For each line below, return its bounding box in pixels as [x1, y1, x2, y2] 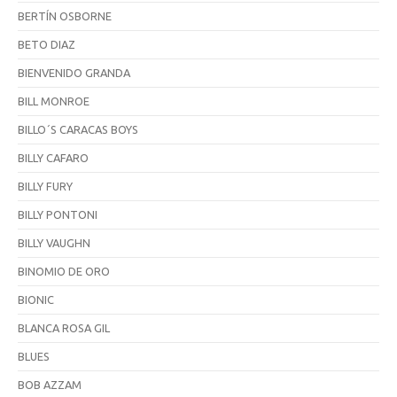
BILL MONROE [18, 94, 90, 107]
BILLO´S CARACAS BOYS [18, 122, 138, 136]
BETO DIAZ [18, 37, 75, 51]
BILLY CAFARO [18, 151, 89, 164]
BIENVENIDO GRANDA [18, 66, 130, 79]
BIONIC [18, 292, 54, 306]
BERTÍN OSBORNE [18, 9, 112, 22]
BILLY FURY [18, 179, 73, 192]
